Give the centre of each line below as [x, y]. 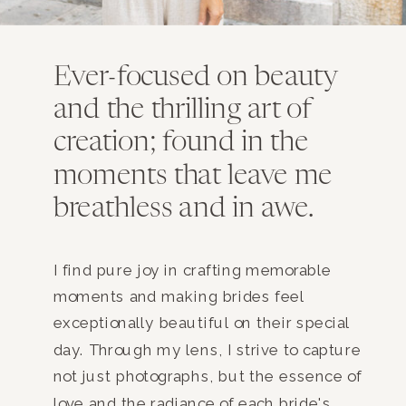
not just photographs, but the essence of [208, 377]
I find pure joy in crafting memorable [192, 270]
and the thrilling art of [183, 111]
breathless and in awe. [186, 209]
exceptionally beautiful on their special [202, 324]
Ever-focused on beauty [195, 77]
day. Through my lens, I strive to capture [207, 350]
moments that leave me [193, 176]
